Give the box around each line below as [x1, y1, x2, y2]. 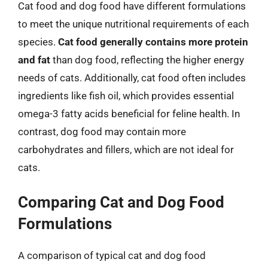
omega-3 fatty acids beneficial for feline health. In [18, 107, 240, 120]
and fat [18, 53, 50, 66]
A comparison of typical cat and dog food [18, 249, 206, 261]
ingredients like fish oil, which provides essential [18, 89, 234, 102]
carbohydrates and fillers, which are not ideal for [18, 143, 234, 156]
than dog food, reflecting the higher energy [50, 53, 244, 66]
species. [18, 35, 58, 48]
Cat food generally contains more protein [58, 35, 248, 48]
